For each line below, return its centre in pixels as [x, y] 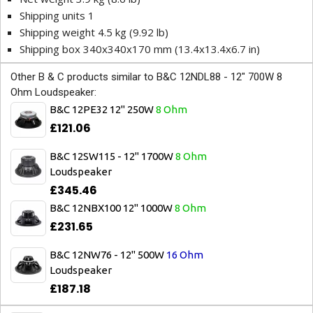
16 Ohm [185, 255]
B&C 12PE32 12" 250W [103, 110]
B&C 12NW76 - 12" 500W [108, 255]
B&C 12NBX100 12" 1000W [112, 208]
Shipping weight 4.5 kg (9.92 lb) [94, 32]
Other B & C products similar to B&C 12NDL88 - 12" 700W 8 [146, 77]
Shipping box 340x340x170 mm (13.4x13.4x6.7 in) [140, 49]
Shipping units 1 [57, 16]
